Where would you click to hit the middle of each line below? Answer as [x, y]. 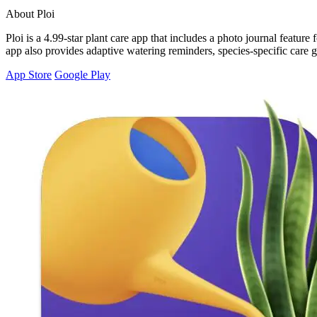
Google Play [82, 75]
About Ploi [30, 14]
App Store [29, 75]
